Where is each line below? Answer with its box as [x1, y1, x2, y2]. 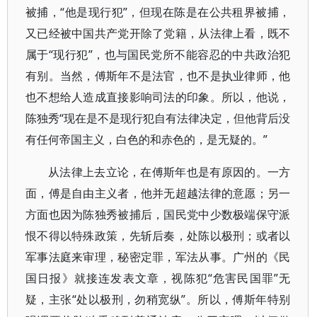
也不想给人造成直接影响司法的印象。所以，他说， [25, 89, 291, 105]
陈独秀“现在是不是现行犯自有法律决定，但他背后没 [25, 110, 291, 126]
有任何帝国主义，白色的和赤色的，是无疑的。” [25, 132, 267, 147]
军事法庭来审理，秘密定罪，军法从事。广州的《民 [25, 249, 291, 265]
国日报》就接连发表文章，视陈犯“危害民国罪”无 [25, 270, 291, 286]
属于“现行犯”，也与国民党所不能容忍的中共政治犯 [25, 47, 291, 62]
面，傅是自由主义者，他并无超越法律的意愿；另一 [25, 185, 291, 201]
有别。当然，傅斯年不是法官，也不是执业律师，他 [25, 68, 291, 83]
